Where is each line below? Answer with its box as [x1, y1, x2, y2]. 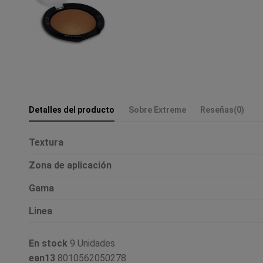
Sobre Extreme [129, 104, 186, 114]
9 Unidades [70, 237, 115, 249]
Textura [29, 136, 63, 148]
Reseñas [200, 104, 234, 114]
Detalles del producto [29, 104, 114, 114]
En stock [29, 237, 68, 249]
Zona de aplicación [29, 159, 112, 171]
